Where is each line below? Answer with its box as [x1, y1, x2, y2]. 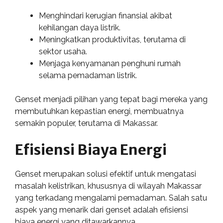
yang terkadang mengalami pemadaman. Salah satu [15, 193, 207, 203]
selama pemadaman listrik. [39, 71, 137, 80]
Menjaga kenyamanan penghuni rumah [39, 59, 181, 68]
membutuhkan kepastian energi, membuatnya [15, 107, 184, 116]
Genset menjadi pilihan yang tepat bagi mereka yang [15, 95, 208, 104]
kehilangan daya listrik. [39, 23, 120, 32]
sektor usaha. [39, 47, 87, 56]
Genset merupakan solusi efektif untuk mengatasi [15, 169, 196, 179]
